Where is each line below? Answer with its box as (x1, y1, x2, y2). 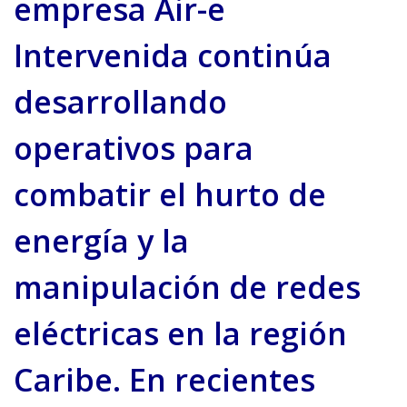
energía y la (14, 220, 189, 263)
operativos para (14, 127, 253, 170)
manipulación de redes (14, 266, 361, 309)
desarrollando (14, 81, 227, 124)
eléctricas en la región (14, 313, 347, 355)
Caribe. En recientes (14, 359, 315, 402)
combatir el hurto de (14, 174, 326, 216)
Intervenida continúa (14, 35, 332, 77)
